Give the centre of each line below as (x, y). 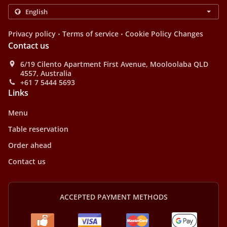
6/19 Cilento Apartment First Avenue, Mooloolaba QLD (114, 64)
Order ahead (30, 145)
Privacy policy (32, 34)
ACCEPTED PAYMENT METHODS (113, 197)
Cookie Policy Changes (164, 34)
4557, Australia (46, 73)
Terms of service (90, 34)
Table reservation (38, 129)
